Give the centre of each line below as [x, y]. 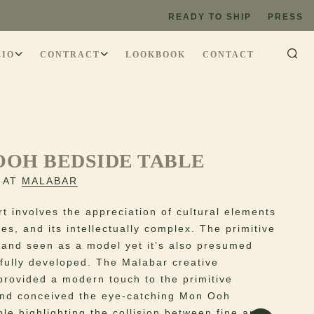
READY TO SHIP [210, 17]
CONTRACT [70, 55]
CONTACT [228, 55]
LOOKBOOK [156, 55]
